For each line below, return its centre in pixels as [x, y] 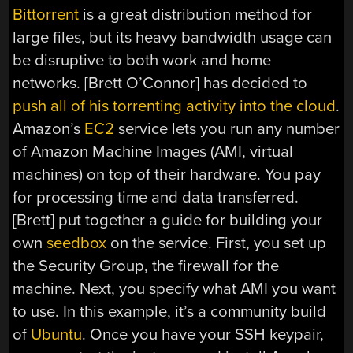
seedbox [77, 243]
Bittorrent [46, 14]
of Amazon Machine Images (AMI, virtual [153, 151]
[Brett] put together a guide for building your [168, 220]
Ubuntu [57, 334]
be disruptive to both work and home [142, 60]
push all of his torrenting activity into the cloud [175, 106]
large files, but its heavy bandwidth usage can [173, 37]
